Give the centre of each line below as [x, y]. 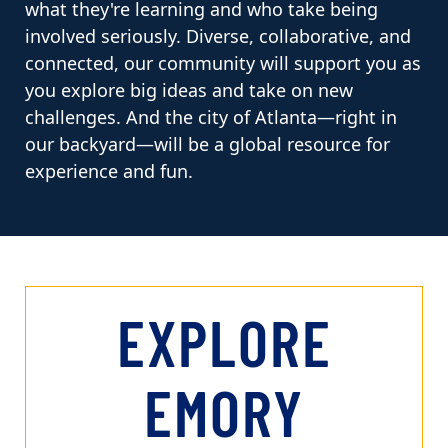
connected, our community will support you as [223, 64]
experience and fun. [109, 172]
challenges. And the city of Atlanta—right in [211, 118]
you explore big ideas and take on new [189, 91]
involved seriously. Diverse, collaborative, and [218, 37]
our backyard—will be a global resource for [207, 145]
